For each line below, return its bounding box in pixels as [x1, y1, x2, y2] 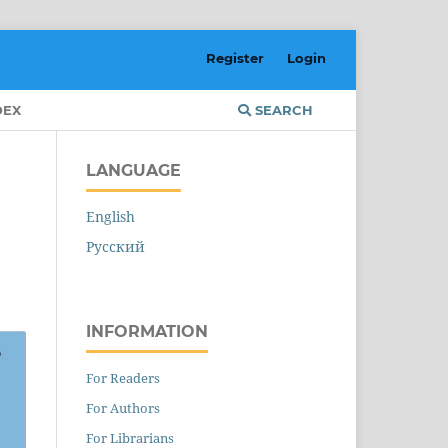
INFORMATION [86, 321, 208, 341]
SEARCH [251, 101, 313, 118]
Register [206, 49, 265, 66]
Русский [86, 236, 145, 256]
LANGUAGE [86, 160, 181, 180]
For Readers [86, 368, 160, 387]
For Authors [86, 398, 160, 417]
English [86, 206, 135, 226]
